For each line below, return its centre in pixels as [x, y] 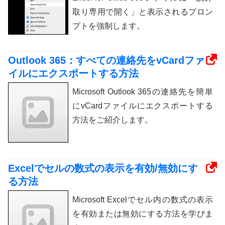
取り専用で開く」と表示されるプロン [143, 12]
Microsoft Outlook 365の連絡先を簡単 [143, 92]
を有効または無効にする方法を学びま [143, 214]
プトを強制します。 [108, 26]
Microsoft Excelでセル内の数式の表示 [143, 200]
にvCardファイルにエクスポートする [143, 106]
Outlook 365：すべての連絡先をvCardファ [106, 60]
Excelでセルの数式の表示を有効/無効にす [103, 168]
